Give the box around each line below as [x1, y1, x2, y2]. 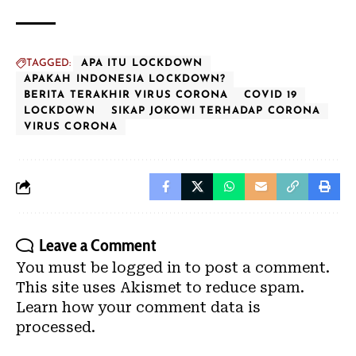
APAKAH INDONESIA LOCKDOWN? [24, 74, 226, 84]
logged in [112, 259, 181, 276]
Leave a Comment [39, 234, 157, 256]
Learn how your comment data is [16, 299, 261, 315]
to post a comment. [181, 259, 330, 276]
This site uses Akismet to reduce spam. [16, 279, 304, 296]
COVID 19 [244, 90, 298, 100]
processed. [16, 319, 95, 335]
